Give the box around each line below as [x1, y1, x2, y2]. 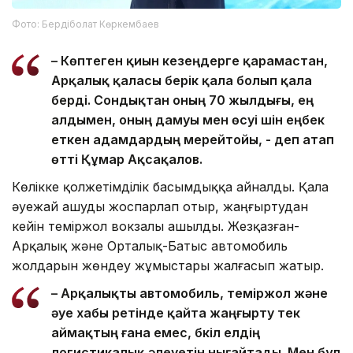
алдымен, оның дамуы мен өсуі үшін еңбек [51, 112, 325, 128]
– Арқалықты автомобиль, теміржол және [51, 285, 328, 302]
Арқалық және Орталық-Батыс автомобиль [12, 238, 288, 255]
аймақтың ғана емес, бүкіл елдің [51, 325, 260, 341]
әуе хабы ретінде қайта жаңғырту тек [51, 305, 300, 321]
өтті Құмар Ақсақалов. [51, 151, 203, 168]
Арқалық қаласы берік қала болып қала [51, 72, 312, 89]
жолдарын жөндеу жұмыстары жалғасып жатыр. [12, 258, 324, 274]
